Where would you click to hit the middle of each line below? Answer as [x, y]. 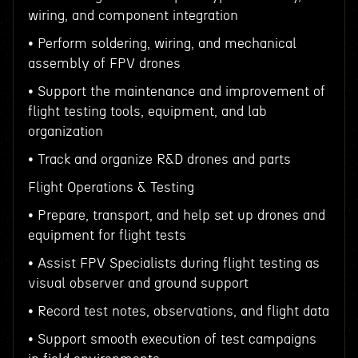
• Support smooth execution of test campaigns [172, 339]
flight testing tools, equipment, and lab [147, 111]
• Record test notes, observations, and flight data [178, 311]
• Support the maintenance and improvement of [176, 91]
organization [65, 131]
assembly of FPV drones [104, 64]
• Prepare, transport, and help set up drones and [176, 215]
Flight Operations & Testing [111, 187]
